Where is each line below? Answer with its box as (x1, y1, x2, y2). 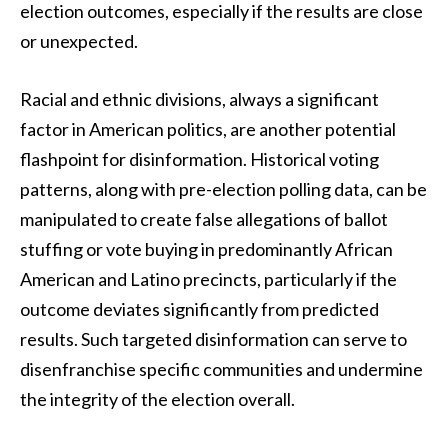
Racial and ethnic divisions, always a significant (20, 88, 379, 111)
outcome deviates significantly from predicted (20, 298, 379, 321)
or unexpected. (20, 30, 138, 53)
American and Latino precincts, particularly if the (20, 268, 397, 291)
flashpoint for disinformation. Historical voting (20, 148, 379, 171)
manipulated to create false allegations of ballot (20, 208, 388, 231)
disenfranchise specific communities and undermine (20, 358, 423, 381)
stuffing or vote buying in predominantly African (20, 238, 393, 261)
